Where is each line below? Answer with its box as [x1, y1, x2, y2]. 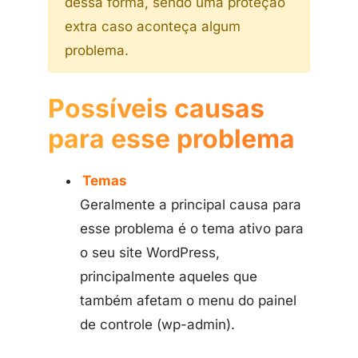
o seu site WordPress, [80, 245, 220, 261]
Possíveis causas [48, 93, 265, 124]
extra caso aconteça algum [65, 18, 241, 34]
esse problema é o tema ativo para [80, 221, 304, 237]
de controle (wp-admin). [80, 316, 235, 332]
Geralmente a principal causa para [80, 197, 301, 213]
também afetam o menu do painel [80, 292, 296, 308]
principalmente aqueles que [80, 268, 257, 284]
